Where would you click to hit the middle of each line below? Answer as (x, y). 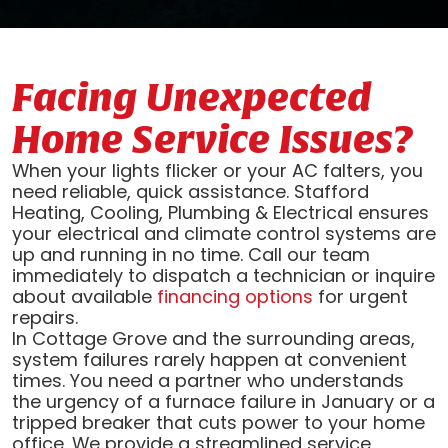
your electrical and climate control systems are (223, 234)
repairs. (44, 318)
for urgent (360, 297)
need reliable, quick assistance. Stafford (190, 192)
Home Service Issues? (212, 139)
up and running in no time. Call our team (190, 255)
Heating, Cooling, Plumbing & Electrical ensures (220, 213)
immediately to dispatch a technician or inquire (223, 276)
